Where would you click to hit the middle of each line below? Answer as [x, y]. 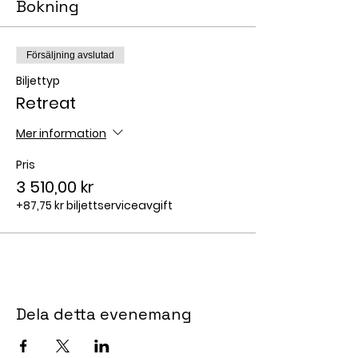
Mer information [61, 133]
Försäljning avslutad [70, 55]
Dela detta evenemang [104, 314]
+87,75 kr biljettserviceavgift [94, 205]
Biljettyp [38, 81]
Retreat [46, 103]
